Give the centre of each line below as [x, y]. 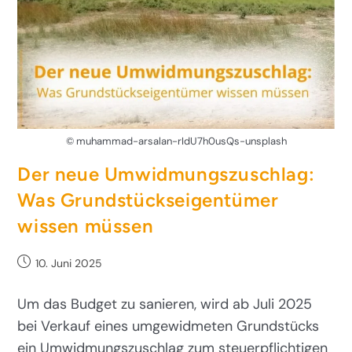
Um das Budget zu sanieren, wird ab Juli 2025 [165, 304]
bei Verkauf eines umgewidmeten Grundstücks [169, 326]
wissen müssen [86, 226]
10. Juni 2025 [69, 264]
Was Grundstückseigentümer [148, 200]
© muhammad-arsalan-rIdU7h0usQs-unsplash [176, 141]
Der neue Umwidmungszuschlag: [166, 174]
